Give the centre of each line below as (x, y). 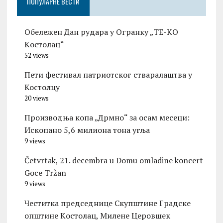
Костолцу (42, 87)
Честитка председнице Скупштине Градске (107, 203)
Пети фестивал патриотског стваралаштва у (108, 75)
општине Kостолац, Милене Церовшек (97, 216)
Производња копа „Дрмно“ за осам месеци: (107, 118)
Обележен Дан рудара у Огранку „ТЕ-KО (101, 32)
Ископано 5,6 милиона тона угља (87, 130)
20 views (36, 99)
